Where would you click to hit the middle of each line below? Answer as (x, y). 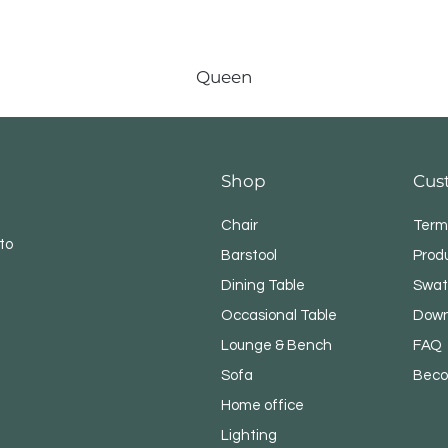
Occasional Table (279, 315)
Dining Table (263, 285)
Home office (263, 405)
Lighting (249, 435)
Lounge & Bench (277, 345)
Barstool (249, 255)
